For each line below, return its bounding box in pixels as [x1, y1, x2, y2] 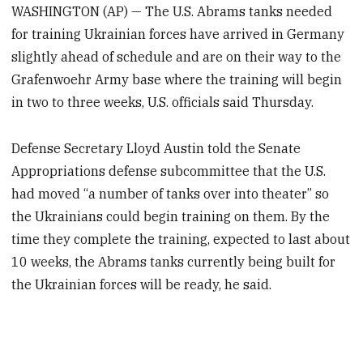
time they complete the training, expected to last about [11, 230, 351, 247]
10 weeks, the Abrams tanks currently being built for [11, 253, 336, 270]
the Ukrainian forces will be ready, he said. [11, 275, 272, 293]
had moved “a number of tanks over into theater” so [11, 185, 330, 202]
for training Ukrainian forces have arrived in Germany [11, 26, 345, 43]
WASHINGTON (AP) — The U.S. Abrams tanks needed [11, 3, 333, 20]
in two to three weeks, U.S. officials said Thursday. [11, 94, 314, 111]
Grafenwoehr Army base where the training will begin [11, 71, 343, 88]
